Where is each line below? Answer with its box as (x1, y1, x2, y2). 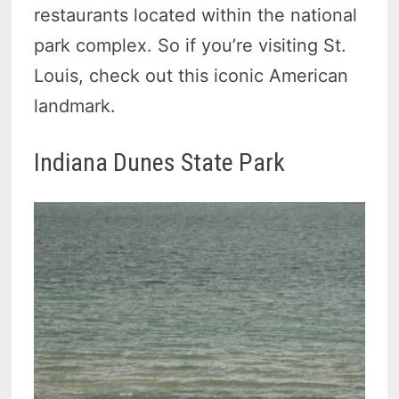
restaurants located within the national (34, 4, 358, 27)
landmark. (34, 95, 117, 118)
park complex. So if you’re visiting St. (34, 35, 347, 57)
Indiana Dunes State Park (34, 148, 286, 178)
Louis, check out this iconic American (34, 65, 349, 87)
